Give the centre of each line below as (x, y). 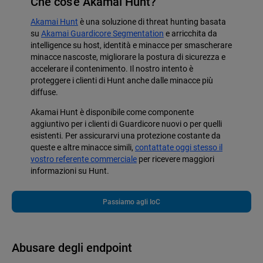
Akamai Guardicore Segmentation (102, 34)
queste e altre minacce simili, (83, 148)
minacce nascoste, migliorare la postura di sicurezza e (128, 57)
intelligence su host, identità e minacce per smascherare (131, 45)
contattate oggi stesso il (179, 148)
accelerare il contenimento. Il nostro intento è (112, 69)
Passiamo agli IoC (131, 202)
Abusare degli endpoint (72, 248)
